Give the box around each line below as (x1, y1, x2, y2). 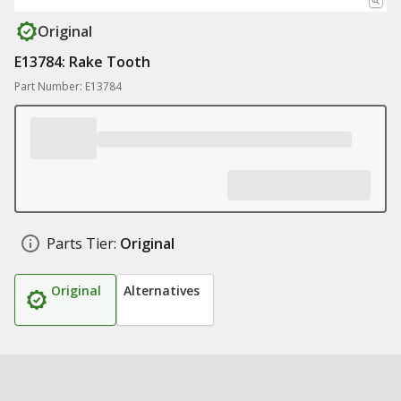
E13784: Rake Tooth (14, 52, 150, 72)
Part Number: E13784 (14, 79, 122, 94)
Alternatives (124, 282, 200, 299)
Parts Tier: (47, 234, 116, 253)
